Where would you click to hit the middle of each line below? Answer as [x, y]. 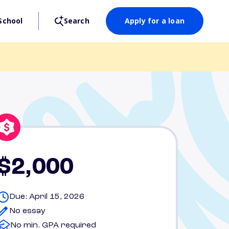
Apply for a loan [154, 21]
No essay [27, 211]
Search [76, 21]
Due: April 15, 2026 [47, 197]
